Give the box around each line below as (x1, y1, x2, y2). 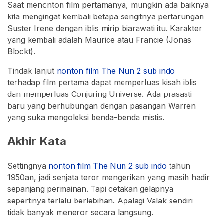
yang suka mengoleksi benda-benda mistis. (7, 112, 164, 123)
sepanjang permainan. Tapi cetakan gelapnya (7, 184, 173, 194)
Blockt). (7, 46, 35, 57)
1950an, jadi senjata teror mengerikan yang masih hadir (7, 172, 210, 182)
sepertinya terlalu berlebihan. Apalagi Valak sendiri (7, 195, 193, 205)
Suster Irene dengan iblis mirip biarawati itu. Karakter (7, 23, 202, 33)
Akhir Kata (7, 134, 66, 149)
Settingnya (7, 160, 48, 170)
